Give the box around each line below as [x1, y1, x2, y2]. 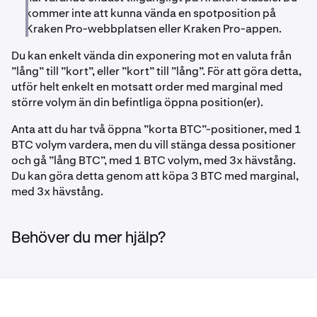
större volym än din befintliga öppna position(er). [11, 95, 263, 110]
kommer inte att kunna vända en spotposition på [25, 6, 276, 21]
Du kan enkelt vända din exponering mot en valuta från [11, 48, 292, 63]
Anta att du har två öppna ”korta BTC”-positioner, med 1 [11, 122, 301, 137]
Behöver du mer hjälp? [11, 231, 166, 246]
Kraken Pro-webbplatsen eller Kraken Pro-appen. [25, 21, 282, 36]
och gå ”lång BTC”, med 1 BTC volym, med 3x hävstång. [11, 153, 296, 168]
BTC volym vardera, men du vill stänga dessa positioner [11, 137, 296, 152]
